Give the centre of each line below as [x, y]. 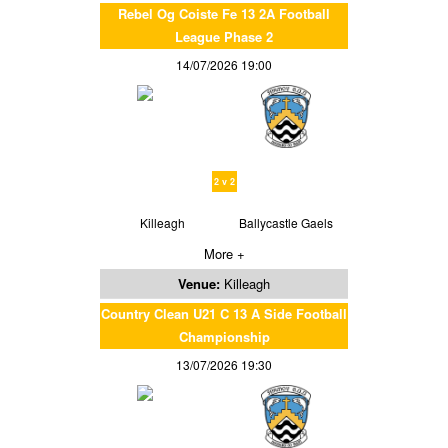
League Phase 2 [224, 36]
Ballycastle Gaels [286, 222]
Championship [224, 336]
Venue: [199, 283]
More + [224, 253]
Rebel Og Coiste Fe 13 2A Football [224, 13]
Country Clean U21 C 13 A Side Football [224, 313]
